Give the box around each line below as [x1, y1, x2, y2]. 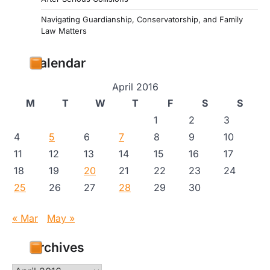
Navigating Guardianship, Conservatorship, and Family [41, 14, 243, 25]
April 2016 [111, 81, 159, 93]
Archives [30, 240, 84, 256]
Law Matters [41, 26, 87, 36]
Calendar [30, 55, 86, 71]
